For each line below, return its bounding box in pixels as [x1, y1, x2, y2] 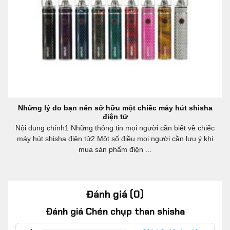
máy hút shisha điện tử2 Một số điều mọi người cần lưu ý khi [17, 135, 213, 143]
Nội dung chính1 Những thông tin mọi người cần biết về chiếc [15, 124, 215, 132]
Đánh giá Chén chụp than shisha [45, 205, 185, 218]
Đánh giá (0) [86, 188, 144, 201]
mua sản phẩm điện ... [79, 146, 151, 154]
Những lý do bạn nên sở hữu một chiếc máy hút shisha [17, 104, 213, 112]
